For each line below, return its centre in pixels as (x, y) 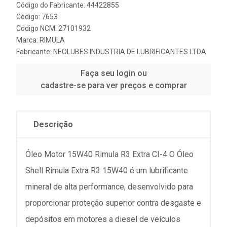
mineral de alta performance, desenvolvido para (109, 187)
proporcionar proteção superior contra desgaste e (113, 203)
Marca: (28, 40)
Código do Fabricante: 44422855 (68, 5)
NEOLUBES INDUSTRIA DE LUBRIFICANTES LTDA (130, 52)
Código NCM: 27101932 (53, 28)
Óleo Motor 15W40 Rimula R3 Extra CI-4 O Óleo (109, 154)
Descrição (53, 124)
